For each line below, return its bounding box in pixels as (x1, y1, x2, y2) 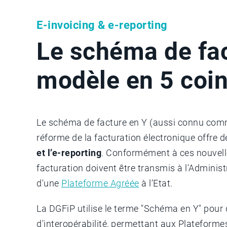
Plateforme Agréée (61, 177, 139, 188)
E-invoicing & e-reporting (36, 18, 168, 31)
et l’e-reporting (36, 147, 101, 158)
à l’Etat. (139, 177, 173, 188)
